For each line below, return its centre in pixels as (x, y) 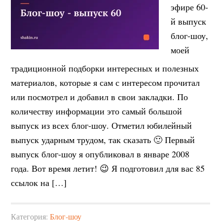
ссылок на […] (39, 183)
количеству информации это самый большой (97, 111)
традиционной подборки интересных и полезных (105, 68)
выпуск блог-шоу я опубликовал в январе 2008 (100, 154)
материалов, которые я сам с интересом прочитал (106, 82)
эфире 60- (190, 7)
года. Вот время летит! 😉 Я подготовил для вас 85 (108, 168)
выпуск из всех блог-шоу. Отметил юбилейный (102, 125)
